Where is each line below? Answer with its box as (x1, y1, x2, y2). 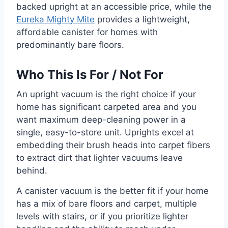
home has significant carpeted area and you (16, 102, 196, 112)
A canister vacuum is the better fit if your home (16, 186, 209, 196)
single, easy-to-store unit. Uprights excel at (16, 127, 194, 138)
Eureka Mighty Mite (16, 14, 95, 25)
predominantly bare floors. (16, 40, 124, 50)
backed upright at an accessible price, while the (16, 2, 212, 12)
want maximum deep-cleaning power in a (16, 115, 186, 125)
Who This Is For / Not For (16, 67, 163, 82)
